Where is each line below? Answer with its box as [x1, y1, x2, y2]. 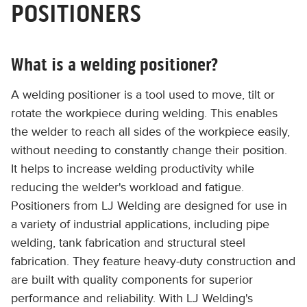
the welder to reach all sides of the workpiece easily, [11, 124, 290, 139]
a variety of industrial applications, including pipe [11, 217, 269, 232]
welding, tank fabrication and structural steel [11, 235, 245, 250]
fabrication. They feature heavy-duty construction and [11, 254, 295, 269]
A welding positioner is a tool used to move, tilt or [11, 87, 275, 102]
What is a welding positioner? [11, 53, 218, 75]
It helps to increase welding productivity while [11, 161, 254, 176]
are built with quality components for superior [11, 272, 253, 287]
